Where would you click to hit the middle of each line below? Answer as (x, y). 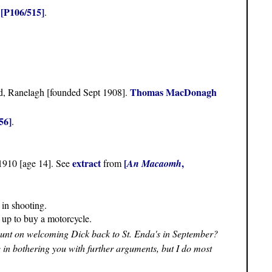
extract (87, 163)
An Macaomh (154, 164)
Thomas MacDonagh (173, 92)
